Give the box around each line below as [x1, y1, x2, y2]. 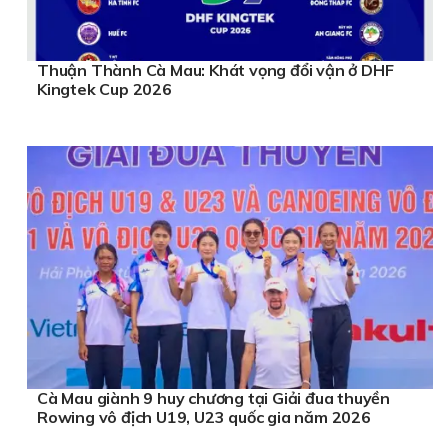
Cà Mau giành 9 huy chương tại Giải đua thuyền [37, 388, 390, 409]
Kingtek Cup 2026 [37, 78, 172, 99]
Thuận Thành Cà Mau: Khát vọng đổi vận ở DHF [37, 59, 394, 80]
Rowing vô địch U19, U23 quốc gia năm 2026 [37, 407, 371, 428]
